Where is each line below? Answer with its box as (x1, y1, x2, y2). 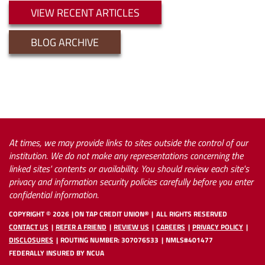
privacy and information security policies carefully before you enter (9, 175, 253, 189)
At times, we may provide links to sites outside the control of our (9, 136, 248, 150)
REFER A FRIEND (56, 222, 106, 232)
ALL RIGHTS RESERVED (156, 209, 227, 219)
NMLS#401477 (166, 235, 213, 245)
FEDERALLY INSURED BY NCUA (9, 248, 104, 258)
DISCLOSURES (9, 235, 53, 245)
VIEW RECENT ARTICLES (31, 5, 140, 20)
